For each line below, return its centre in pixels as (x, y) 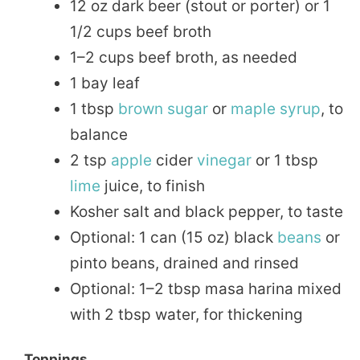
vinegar (224, 161)
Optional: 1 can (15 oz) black (174, 238)
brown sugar (163, 109)
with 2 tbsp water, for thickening (186, 315)
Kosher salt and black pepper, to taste (207, 212)
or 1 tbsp (285, 161)
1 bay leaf (105, 84)
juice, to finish (153, 186)
